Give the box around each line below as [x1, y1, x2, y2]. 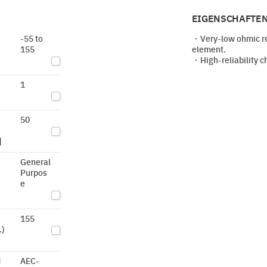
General [20, 156, 51, 167]
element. [191, 43, 226, 55]
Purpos [20, 166, 47, 178]
